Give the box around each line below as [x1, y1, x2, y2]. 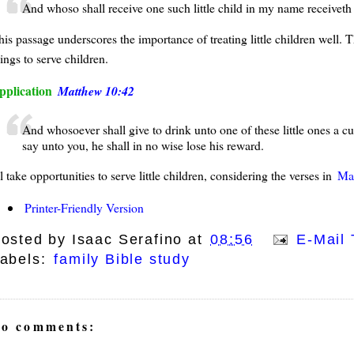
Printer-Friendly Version [24, 199, 144, 217]
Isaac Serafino [71, 231, 183, 247]
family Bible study [54, 250, 190, 267]
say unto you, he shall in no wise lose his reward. [21, 136, 264, 153]
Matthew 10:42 [57, 81, 134, 100]
